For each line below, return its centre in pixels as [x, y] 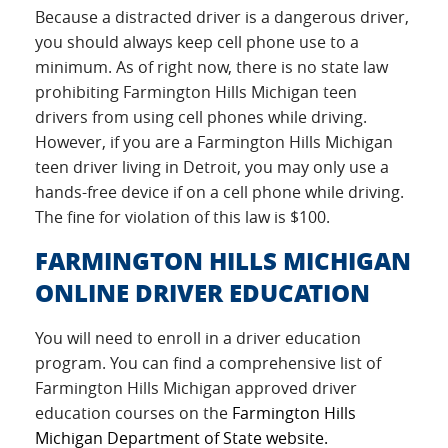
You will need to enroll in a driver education [198, 338]
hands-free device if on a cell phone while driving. [219, 192]
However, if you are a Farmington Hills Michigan [214, 142]
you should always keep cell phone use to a [197, 42]
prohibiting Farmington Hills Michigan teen [196, 92]
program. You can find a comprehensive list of [208, 363]
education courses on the [133, 413]
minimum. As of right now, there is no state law [211, 67]
